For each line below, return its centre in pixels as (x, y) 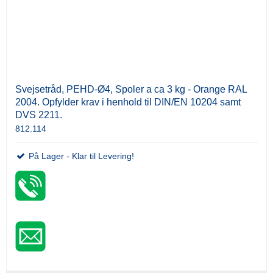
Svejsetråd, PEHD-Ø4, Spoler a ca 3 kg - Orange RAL (131, 89)
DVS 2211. (39, 115)
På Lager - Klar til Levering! (80, 156)
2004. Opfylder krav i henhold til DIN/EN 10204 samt (128, 102)
